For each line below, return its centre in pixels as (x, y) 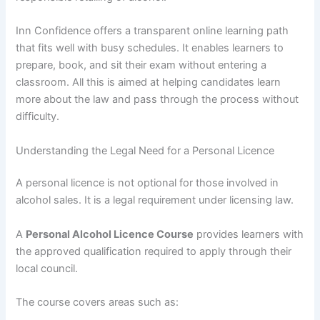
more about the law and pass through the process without (157, 100)
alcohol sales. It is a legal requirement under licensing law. (155, 200)
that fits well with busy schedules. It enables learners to (150, 48)
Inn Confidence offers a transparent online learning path (152, 31)
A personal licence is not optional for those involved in (147, 183)
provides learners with (249, 234)
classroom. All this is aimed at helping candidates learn (149, 82)
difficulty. (38, 117)
